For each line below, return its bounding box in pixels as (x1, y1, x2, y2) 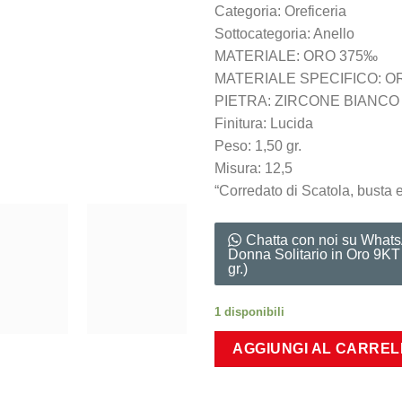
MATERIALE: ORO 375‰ (214, 48, 378, 64)
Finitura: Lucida (214, 115, 313, 131)
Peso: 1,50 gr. (214, 137, 301, 153)
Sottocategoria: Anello (214, 25, 354, 41)
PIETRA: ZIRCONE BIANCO (214, 92, 399, 109)
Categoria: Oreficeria (214, 3, 346, 19)
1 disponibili (214, 305, 284, 319)
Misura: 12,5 (214, 160, 293, 176)
